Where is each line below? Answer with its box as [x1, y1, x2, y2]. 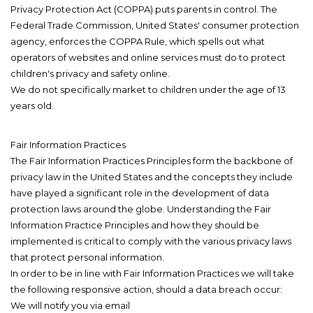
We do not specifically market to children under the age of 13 [10, 84, 286, 96]
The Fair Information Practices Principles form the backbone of [10, 155, 293, 167]
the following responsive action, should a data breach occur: [10, 284, 282, 296]
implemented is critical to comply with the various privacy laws [10, 235, 291, 247]
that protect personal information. [10, 252, 164, 263]
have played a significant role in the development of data [10, 187, 269, 199]
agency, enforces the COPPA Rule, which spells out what [10, 36, 265, 48]
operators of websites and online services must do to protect [10, 52, 286, 64]
